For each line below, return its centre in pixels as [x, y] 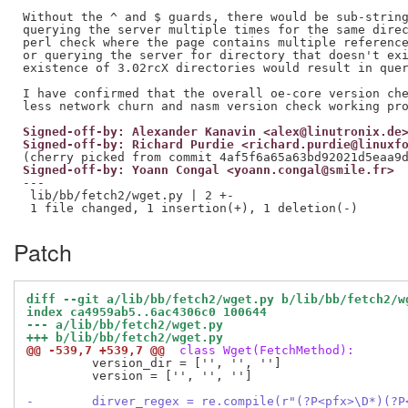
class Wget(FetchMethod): [263, 351]
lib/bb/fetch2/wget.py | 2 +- [128, 195]
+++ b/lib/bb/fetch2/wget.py [125, 338]
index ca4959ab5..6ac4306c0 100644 [147, 312]
